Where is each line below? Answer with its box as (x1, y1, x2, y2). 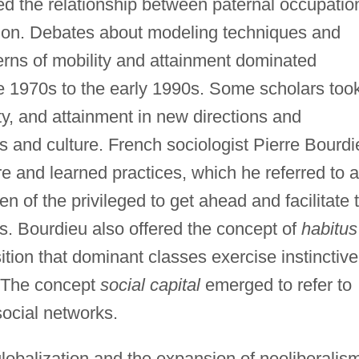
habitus (301, 218, 357, 239)
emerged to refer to (200, 274, 352, 295)
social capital (99, 274, 200, 295)
